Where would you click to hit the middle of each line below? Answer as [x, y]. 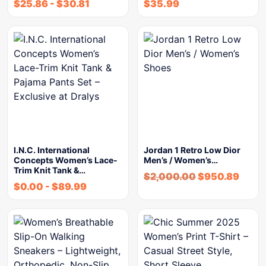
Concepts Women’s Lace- [66, 160]
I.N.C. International [52, 150]
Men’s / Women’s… [181, 160]
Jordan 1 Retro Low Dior [192, 150]
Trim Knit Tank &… [50, 170]
